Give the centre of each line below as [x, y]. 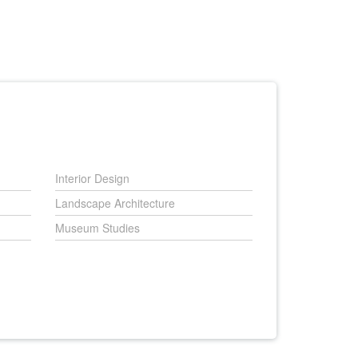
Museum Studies [97, 228]
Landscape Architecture [115, 203]
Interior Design [92, 178]
